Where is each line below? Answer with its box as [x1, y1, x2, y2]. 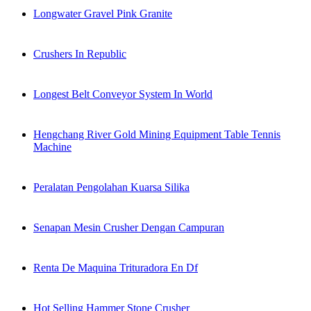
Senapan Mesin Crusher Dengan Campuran [33, 221, 224, 234]
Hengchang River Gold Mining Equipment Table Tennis [33, 128, 280, 141]
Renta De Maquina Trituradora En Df [33, 262, 198, 274]
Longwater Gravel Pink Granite [33, 8, 172, 20]
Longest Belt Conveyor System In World [33, 88, 212, 101]
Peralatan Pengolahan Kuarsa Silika [33, 181, 190, 194]
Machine [33, 141, 72, 153]
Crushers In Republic [33, 48, 126, 60]
